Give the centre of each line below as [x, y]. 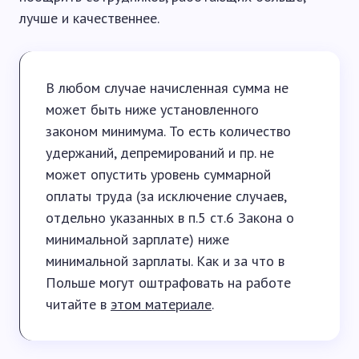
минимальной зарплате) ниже [137, 239]
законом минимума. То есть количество [168, 131]
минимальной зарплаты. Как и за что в [165, 261]
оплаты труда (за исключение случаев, [166, 196]
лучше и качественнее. [89, 18]
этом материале [161, 304]
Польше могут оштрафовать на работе [168, 282]
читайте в [78, 304]
